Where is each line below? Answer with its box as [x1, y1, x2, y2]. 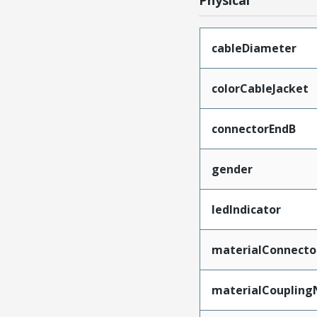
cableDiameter [211, 40, 296, 56]
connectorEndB [211, 120, 296, 137]
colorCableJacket [211, 80, 309, 96]
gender [211, 161, 253, 177]
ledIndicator [211, 201, 281, 217]
